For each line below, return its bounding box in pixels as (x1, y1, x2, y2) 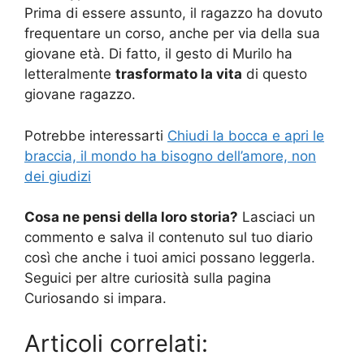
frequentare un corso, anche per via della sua (24, 25, 320, 42)
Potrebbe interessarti (24, 127, 167, 144)
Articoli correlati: (24, 328, 208, 357)
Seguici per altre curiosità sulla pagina (24, 270, 271, 287)
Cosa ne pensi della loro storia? (24, 209, 238, 226)
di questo (242, 66, 307, 83)
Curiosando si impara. (24, 290, 167, 307)
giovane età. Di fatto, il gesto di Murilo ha (24, 45, 292, 63)
